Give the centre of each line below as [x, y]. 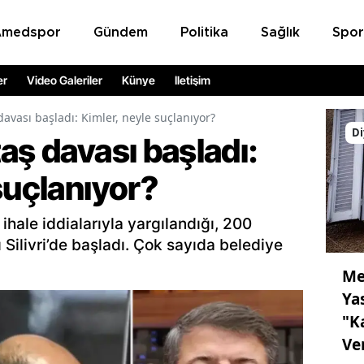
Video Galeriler [65, 80]
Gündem [120, 32]
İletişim [193, 80]
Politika [204, 32]
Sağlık [280, 32]
